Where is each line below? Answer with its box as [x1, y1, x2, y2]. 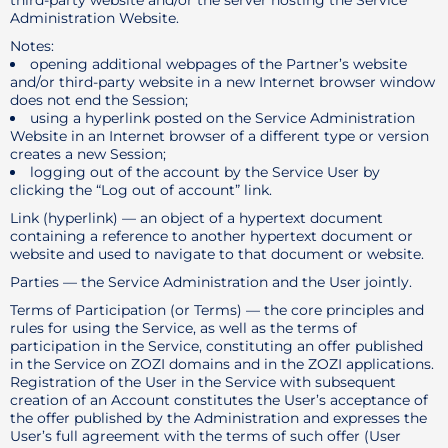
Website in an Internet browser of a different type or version [10, 127, 429, 145]
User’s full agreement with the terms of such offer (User [10, 427, 401, 445]
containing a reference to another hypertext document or [10, 227, 413, 245]
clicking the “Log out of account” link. [10, 181, 272, 199]
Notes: [10, 37, 54, 55]
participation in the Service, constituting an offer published [10, 337, 423, 355]
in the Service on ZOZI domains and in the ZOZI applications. [10, 355, 434, 373]
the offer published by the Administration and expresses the [10, 409, 427, 427]
